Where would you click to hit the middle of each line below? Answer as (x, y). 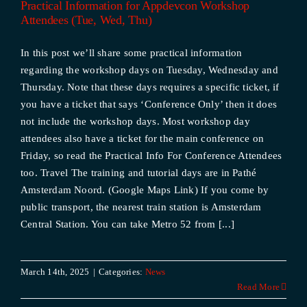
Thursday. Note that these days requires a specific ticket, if (150, 87)
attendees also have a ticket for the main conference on (142, 138)
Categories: (122, 272)
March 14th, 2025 (55, 272)
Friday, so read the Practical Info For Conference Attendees (151, 156)
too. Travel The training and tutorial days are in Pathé (138, 173)
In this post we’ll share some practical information (131, 53)
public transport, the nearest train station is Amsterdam (141, 207)
